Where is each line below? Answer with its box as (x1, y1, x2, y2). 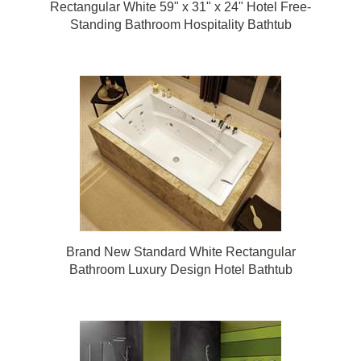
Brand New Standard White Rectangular (65, 245, 296, 259)
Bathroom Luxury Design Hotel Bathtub (68, 263, 293, 276)
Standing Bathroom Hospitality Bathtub (69, 18, 292, 31)
